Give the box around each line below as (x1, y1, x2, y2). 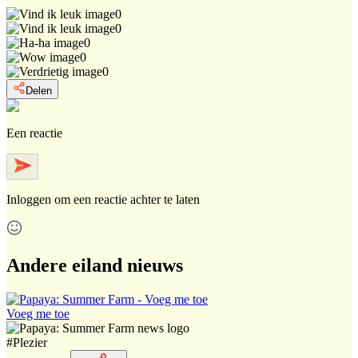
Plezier (13, 335, 47, 349)
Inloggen (6, 192, 51, 206)
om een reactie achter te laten (54, 192, 200, 206)
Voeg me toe (6, 306, 70, 320)
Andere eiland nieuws (6, 254, 183, 276)
